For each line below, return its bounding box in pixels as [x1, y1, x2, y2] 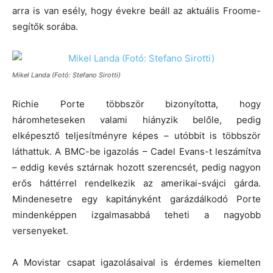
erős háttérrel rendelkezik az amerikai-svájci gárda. [12, 177, 261, 189]
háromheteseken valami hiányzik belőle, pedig [12, 113, 261, 126]
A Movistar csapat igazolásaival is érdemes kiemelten [12, 256, 261, 268]
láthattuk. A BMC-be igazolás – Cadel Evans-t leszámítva [12, 145, 261, 157]
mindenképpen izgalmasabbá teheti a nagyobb [12, 208, 261, 221]
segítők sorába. [12, 20, 78, 32]
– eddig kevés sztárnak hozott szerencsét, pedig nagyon [12, 161, 261, 173]
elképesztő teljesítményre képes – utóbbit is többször [12, 129, 261, 141]
